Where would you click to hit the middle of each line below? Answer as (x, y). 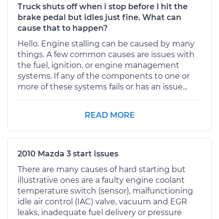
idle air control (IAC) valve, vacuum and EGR (102, 201)
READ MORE (109, 115)
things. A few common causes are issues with (106, 54)
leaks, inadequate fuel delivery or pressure (100, 212)
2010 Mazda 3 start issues (68, 153)
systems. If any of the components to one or (104, 76)
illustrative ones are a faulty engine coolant (101, 180)
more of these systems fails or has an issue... (102, 87)
